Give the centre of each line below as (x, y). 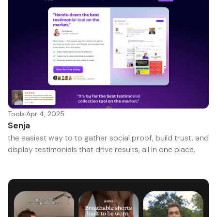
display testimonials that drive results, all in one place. (101, 149)
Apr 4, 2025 (45, 114)
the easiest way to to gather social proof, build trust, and (108, 138)
